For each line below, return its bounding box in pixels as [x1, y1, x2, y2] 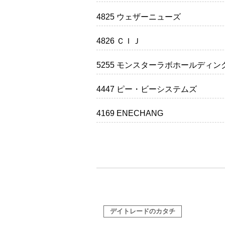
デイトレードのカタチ [110, 207, 175, 215]
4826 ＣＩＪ [96, 37, 141, 46]
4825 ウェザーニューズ [96, 13, 181, 22]
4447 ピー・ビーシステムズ [96, 85, 197, 94]
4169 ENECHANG [96, 109, 163, 118]
